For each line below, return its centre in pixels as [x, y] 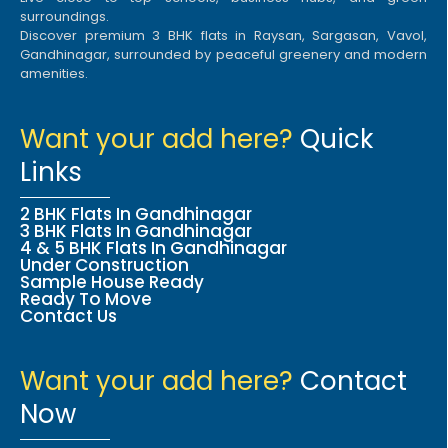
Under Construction [104, 265]
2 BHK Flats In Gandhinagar [136, 214]
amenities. [54, 74]
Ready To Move [86, 299]
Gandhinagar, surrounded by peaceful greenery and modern [223, 55]
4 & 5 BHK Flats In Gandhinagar [153, 248]
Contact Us [68, 316]
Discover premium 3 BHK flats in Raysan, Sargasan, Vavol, [223, 36]
